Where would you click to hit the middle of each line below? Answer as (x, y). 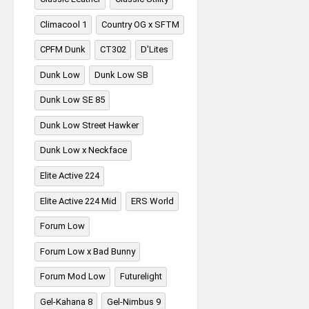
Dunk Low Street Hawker (89, 125)
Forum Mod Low (73, 277)
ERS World (152, 201)
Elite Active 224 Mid (78, 201)
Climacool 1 (63, 24)
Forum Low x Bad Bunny (88, 251)
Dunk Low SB (121, 74)
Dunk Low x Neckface (83, 150)
